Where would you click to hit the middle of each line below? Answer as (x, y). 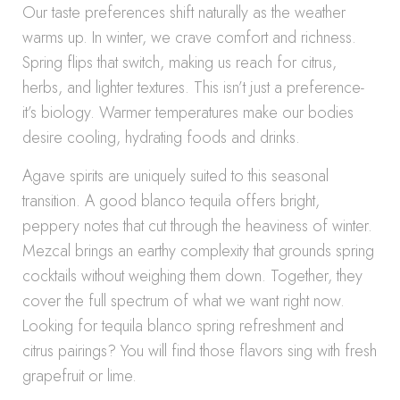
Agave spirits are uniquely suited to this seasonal (175, 176)
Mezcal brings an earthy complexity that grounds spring (198, 251)
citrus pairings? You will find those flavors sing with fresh (200, 351)
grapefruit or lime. (79, 376)
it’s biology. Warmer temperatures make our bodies (188, 112)
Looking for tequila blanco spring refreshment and (183, 326)
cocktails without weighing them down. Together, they (192, 276)
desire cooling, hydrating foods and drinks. (161, 137)
